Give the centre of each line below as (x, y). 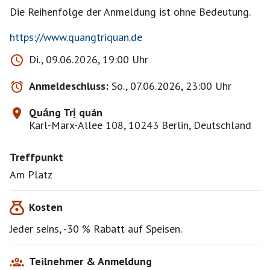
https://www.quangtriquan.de (76, 37)
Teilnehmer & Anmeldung (90, 261)
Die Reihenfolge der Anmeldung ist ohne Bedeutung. (130, 12)
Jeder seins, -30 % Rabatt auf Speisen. (96, 229)
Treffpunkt (36, 157)
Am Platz (31, 174)
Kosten (46, 207)
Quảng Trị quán (66, 112)
